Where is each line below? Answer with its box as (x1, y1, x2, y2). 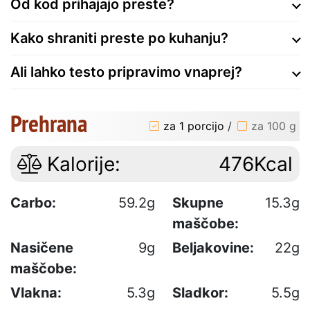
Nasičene (10, 239, 73, 256)
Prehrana (10, 107, 87, 139)
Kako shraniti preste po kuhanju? (10, 29, 228, 46)
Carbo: (10, 194, 56, 211)
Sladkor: (172, 284, 228, 301)
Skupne (172, 194, 224, 211)
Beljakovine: (172, 239, 254, 256)
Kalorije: (42, 152, 120, 176)
